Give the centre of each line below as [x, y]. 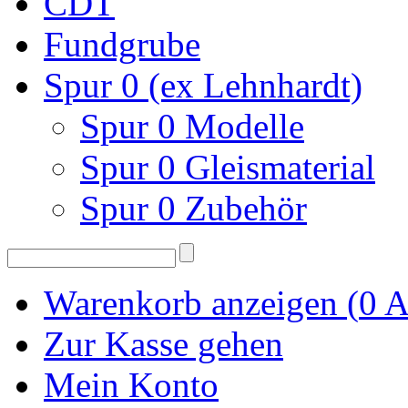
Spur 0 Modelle [192, 126]
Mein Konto [131, 385]
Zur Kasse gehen [163, 344]
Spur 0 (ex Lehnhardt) [203, 85]
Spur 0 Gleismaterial [228, 167]
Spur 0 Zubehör [194, 208]
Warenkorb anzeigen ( [201, 303]
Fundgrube [122, 44]
